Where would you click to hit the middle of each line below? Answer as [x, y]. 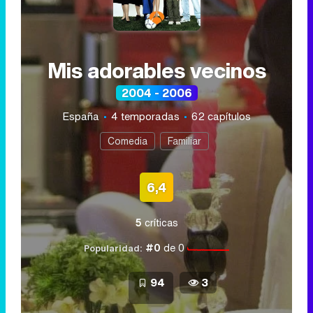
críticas [160, 223]
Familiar [184, 141]
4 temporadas [145, 116]
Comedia [127, 141]
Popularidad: [113, 249]
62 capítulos [221, 116]
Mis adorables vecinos [156, 71]
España [82, 116]
